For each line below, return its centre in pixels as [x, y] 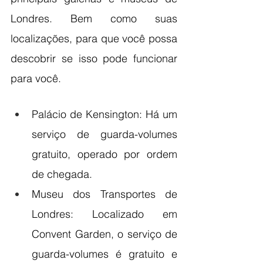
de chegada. [62, 174]
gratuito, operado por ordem [104, 154]
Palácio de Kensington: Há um [104, 114]
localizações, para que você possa [94, 38]
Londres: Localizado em [104, 214]
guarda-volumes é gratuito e [104, 254]
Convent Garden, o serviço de [104, 234]
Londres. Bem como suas [94, 18]
